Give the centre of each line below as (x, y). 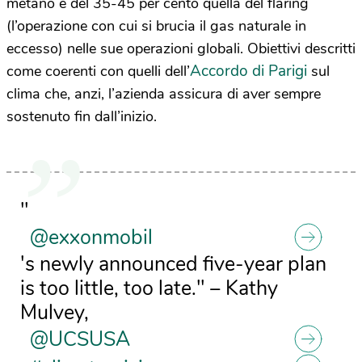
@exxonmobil (92, 238)
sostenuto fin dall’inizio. (82, 117)
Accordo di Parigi (248, 72)
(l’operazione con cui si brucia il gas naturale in (156, 26)
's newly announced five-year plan (174, 265)
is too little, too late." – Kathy (149, 289)
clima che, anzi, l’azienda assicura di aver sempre (164, 94)
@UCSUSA (80, 340)
